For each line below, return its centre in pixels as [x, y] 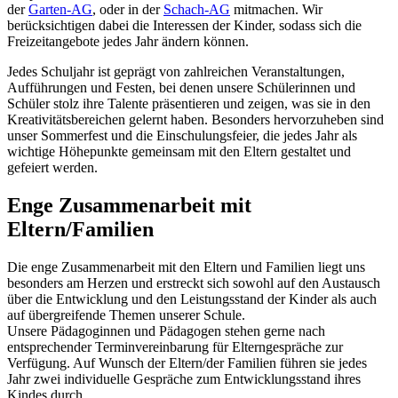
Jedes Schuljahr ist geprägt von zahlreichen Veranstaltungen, [176, 71]
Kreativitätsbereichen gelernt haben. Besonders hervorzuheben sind [195, 119]
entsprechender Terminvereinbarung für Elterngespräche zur [175, 346]
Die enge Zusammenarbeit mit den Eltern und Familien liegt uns [186, 267]
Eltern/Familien [80, 229]
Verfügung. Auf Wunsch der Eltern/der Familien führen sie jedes [187, 362]
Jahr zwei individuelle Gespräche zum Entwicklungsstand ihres [184, 378]
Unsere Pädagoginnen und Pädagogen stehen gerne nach [166, 330]
